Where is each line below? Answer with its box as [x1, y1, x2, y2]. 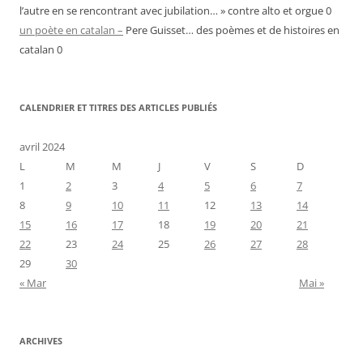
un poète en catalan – [19, 23, 123, 38]
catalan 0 [19, 42, 62, 58]
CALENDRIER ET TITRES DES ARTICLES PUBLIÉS [19, 101, 217, 114]
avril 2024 [19, 139, 65, 155]
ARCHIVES [19, 335, 62, 348]
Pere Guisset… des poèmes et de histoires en [123, 23, 340, 38]
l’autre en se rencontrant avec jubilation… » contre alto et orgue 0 [19, 3, 331, 19]
